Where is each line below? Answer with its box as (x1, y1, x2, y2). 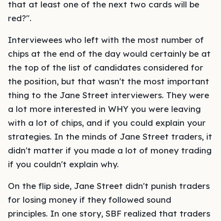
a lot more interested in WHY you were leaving (8, 104, 201, 114)
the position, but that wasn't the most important (8, 76, 209, 86)
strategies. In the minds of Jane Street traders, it (8, 131, 212, 142)
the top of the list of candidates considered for (8, 62, 203, 73)
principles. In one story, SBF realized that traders (8, 208, 210, 219)
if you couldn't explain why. (8, 159, 119, 169)
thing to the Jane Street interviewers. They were (8, 90, 209, 100)
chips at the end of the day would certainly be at (8, 48, 211, 59)
